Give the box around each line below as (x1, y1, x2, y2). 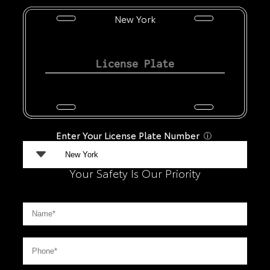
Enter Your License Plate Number (56, 128, 200, 142)
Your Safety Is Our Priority (69, 165, 201, 181)
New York (114, 12, 155, 25)
